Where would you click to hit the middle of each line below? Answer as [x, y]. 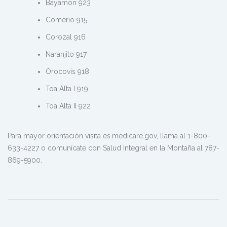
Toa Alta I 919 [67, 88]
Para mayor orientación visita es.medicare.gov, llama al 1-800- [109, 136]
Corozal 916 [66, 37]
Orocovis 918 [67, 71]
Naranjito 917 [66, 54]
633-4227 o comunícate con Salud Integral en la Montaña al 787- [113, 148]
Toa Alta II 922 [68, 106]
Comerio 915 [66, 20]
